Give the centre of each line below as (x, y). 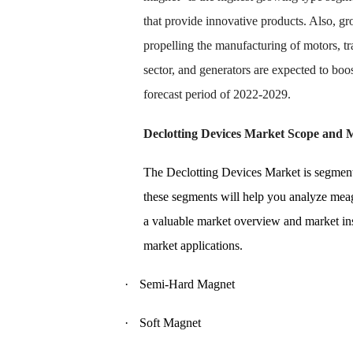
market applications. (193, 245)
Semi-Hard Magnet (187, 284)
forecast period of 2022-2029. (217, 95)
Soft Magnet (170, 323)
